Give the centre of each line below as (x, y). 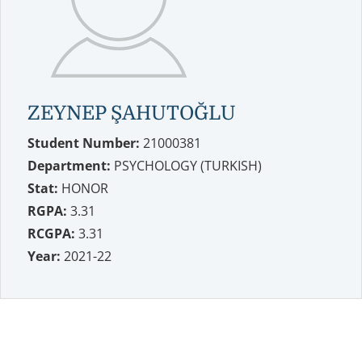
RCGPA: (51, 233)
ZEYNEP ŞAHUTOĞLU (132, 113)
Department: (69, 165)
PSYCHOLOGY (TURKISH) (186, 165)
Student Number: (84, 143)
